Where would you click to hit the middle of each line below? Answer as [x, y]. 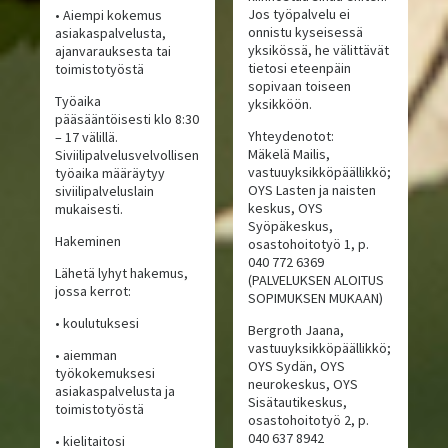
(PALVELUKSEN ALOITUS [315, 280]
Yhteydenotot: [290, 136]
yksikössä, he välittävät [318, 50]
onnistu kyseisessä [305, 32]
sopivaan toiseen [299, 86]
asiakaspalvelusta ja [115, 391]
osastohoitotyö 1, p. [308, 244]
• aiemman [86, 355]
